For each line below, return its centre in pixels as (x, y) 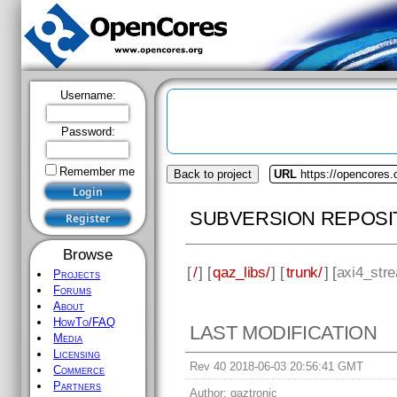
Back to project (213, 174)
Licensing (77, 354)
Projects (77, 274)
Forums (73, 290)
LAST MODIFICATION (284, 333)
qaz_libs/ (241, 272)
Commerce (79, 370)
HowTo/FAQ (85, 322)
